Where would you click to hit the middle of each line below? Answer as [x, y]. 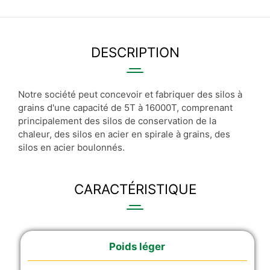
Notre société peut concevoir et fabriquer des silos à [130, 94]
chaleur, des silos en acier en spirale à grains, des [124, 134]
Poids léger [137, 246]
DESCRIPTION [135, 52]
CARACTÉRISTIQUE [135, 189]
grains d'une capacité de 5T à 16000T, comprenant [125, 107]
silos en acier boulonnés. [71, 147]
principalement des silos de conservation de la [117, 121]
